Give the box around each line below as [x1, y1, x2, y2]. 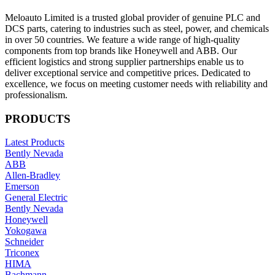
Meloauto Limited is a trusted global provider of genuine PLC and [5, 12, 260, 23]
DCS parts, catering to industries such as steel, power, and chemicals [5, 23, 269, 34]
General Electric [5, 192, 68, 203]
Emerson [5, 181, 39, 192]
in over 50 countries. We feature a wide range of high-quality [5, 34, 240, 45]
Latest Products [5, 137, 64, 148]
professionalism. [5, 89, 68, 100]
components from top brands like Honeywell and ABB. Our [5, 45, 237, 56]
